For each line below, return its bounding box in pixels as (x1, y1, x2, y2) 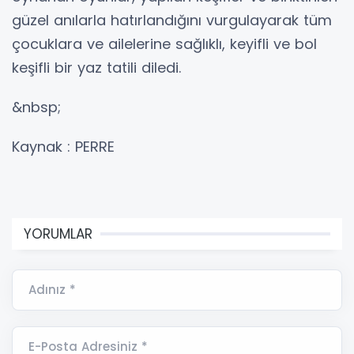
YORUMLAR (24, 224, 92, 243)
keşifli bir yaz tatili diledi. (12, 57, 181, 77)
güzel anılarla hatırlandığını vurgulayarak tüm (12, 9, 332, 30)
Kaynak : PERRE (12, 136, 115, 156)
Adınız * (28, 281, 76, 298)
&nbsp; (12, 96, 61, 117)
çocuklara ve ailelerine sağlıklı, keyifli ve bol (12, 33, 317, 54)
